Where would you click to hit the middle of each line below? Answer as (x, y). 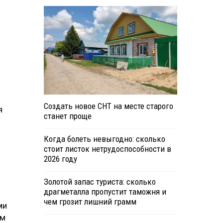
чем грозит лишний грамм (90, 202)
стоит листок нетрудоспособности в (107, 149)
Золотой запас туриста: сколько (100, 182)
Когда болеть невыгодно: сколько (104, 139)
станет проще (67, 116)
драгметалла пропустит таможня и (105, 192)
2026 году (60, 159)
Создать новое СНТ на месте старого (108, 106)
